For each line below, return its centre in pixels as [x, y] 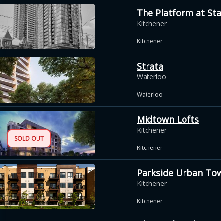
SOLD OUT [29, 138]
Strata [150, 66]
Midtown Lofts [168, 119]
